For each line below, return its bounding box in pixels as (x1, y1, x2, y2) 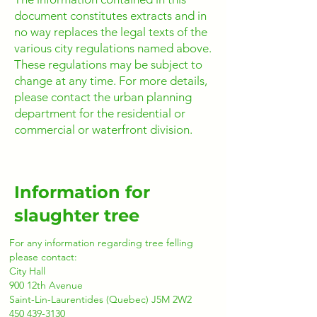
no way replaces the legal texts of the (14, 25, 207, 39)
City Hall (9, 265, 45, 277)
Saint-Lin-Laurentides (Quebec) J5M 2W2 (9, 293, 192, 306)
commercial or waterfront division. (14, 122, 192, 137)
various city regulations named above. (14, 41, 212, 55)
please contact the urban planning (14, 90, 192, 104)
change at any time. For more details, (14, 74, 207, 88)
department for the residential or (14, 106, 185, 120)
